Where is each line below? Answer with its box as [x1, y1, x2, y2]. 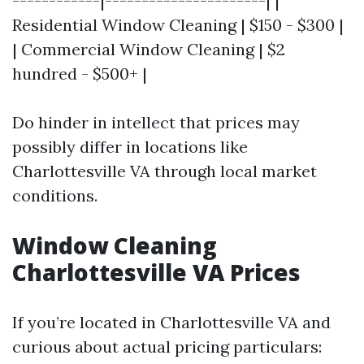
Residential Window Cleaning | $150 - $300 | [12, 15, 344, 35]
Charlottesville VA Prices [12, 257, 301, 288]
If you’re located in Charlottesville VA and [12, 312, 331, 332]
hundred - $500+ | [12, 63, 147, 84]
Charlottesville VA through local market [12, 161, 317, 181]
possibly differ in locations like [12, 136, 248, 157]
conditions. [12, 185, 97, 206]
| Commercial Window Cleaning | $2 [12, 39, 285, 59]
